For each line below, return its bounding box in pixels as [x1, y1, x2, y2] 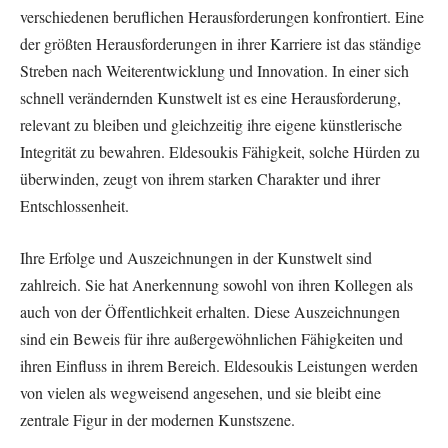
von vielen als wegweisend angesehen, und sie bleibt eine [20, 381, 381, 403]
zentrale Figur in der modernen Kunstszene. [20, 408, 295, 430]
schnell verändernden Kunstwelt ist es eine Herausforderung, [20, 87, 401, 109]
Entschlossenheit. [20, 195, 129, 217]
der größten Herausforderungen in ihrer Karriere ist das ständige [20, 33, 421, 55]
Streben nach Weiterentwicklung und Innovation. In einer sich [20, 60, 409, 82]
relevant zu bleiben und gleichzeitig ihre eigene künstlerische [20, 114, 402, 136]
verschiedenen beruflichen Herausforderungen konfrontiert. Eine [20, 6, 424, 28]
